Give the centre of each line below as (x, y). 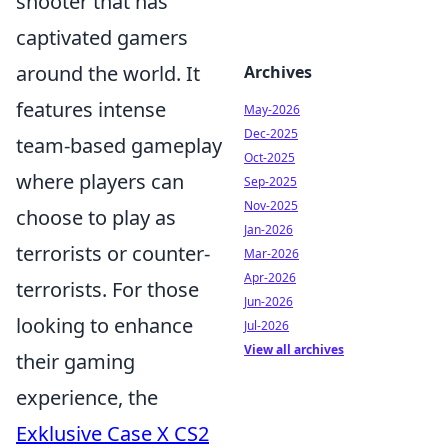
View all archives (294, 349)
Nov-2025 (271, 205)
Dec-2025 (271, 133)
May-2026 (272, 109)
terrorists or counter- (113, 253)
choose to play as (96, 217)
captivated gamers (102, 37)
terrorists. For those (107, 289)
